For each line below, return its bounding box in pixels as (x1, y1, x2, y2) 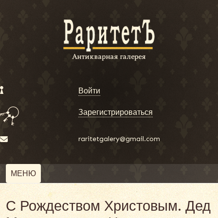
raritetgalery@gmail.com (78, 135, 161, 143)
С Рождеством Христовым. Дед (6, 198, 211, 215)
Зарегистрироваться (78, 108, 153, 117)
